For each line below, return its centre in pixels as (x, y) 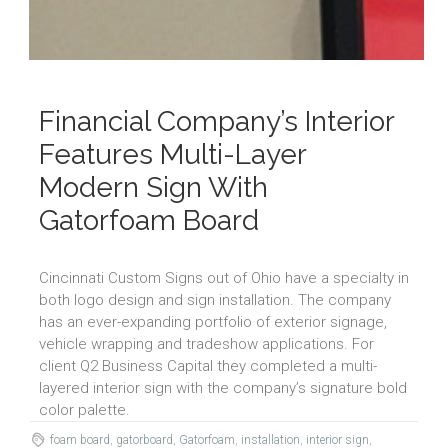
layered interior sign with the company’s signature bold (223, 388)
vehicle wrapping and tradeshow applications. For (206, 344)
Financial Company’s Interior (216, 122)
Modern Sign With (153, 188)
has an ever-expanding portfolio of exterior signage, (213, 322)
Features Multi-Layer (172, 155)
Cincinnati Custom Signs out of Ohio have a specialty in (224, 278)
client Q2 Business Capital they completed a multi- (208, 366)
